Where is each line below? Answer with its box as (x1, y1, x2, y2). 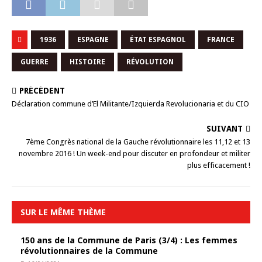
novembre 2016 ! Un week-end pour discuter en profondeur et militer (19, 149, 250, 158)
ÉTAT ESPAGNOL (130, 36, 186, 44)
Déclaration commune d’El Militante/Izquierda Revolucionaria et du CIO (12, 99, 249, 108)
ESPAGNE (77, 36, 109, 44)
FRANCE (207, 36, 235, 44)
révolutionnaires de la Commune (20, 245, 158, 256)
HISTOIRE (70, 58, 105, 66)
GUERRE (20, 58, 49, 66)
